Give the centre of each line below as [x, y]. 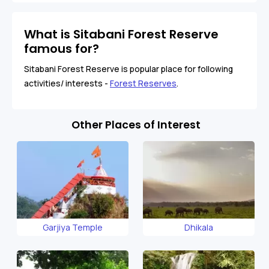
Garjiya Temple [73, 228]
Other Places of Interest [136, 125]
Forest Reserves [143, 83]
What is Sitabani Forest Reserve [121, 34]
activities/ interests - [67, 83]
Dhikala [199, 228]
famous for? [62, 48]
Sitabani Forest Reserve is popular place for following [128, 69]
